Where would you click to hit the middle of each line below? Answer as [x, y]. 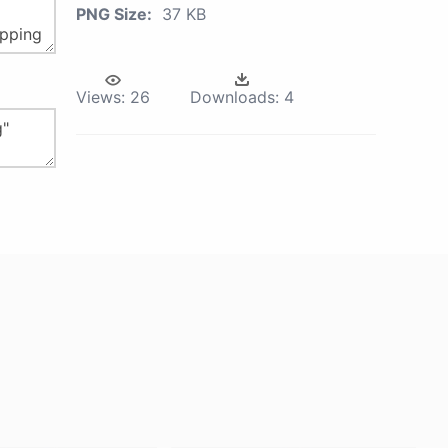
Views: [100, 97]
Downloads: [234, 97]
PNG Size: [114, 14]
